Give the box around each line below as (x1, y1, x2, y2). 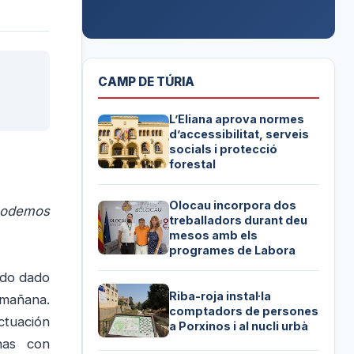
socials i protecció (169, 142, 278, 156)
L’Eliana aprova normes (169, 112, 305, 126)
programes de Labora (169, 243, 296, 258)
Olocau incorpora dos (169, 198, 297, 213)
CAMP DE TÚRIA (98, 74, 195, 90)
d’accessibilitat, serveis (169, 127, 310, 141)
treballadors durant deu (169, 213, 308, 228)
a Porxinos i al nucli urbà (169, 318, 309, 333)
